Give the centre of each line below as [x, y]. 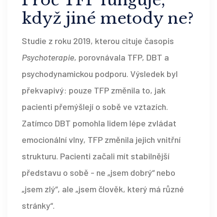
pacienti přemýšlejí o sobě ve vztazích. [95, 107]
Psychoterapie [48, 57]
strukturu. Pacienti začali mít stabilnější [96, 156]
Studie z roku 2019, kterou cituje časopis [98, 41]
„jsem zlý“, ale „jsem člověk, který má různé [103, 189]
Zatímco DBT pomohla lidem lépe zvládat [99, 123]
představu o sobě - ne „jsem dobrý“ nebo [99, 173]
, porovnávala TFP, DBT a [122, 57]
